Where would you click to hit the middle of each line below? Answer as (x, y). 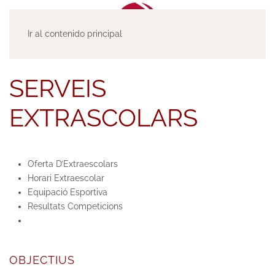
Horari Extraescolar (66, 178)
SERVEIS (58, 88)
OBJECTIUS (42, 260)
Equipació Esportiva (68, 192)
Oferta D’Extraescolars (73, 164)
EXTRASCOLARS (103, 118)
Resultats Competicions (75, 206)
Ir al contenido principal (75, 34)
